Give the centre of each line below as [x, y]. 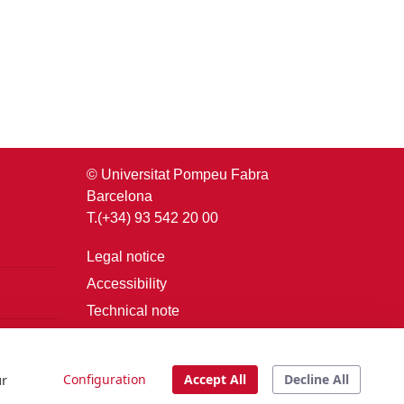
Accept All [215, 379]
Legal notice [126, 256]
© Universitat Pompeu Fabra [178, 174]
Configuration [105, 379]
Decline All [317, 379]
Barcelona [119, 196]
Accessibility [127, 283]
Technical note [133, 310]
